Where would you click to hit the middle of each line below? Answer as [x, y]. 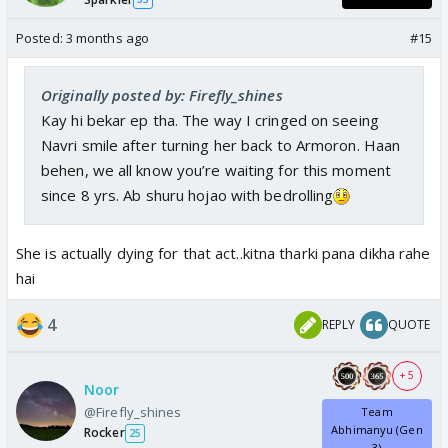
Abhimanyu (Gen [377, 429]
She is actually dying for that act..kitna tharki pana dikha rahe [223, 252]
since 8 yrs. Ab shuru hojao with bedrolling [187, 194]
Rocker [104, 433]
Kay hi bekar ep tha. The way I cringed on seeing [210, 119]
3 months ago [107, 37]
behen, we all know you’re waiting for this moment [216, 169]
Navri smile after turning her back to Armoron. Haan [221, 144]
